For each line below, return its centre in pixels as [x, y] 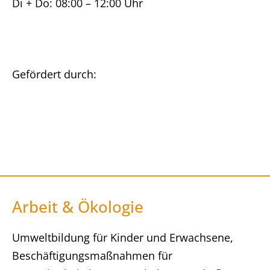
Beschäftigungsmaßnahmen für [92, 256]
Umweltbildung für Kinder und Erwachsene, [123, 237]
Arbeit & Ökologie [78, 207]
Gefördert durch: [54, 74]
